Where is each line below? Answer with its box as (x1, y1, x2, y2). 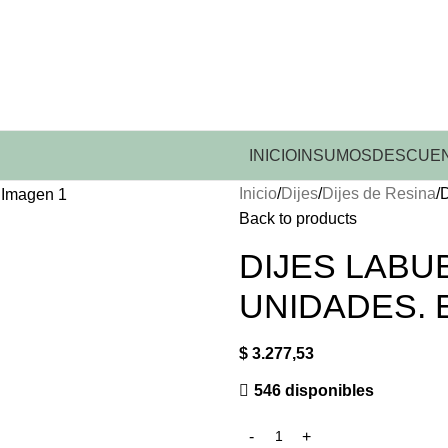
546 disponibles (253, 382, 374, 399)
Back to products (239, 210, 357, 227)
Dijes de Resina (322, 185, 436, 202)
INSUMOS (296, 146, 372, 164)
